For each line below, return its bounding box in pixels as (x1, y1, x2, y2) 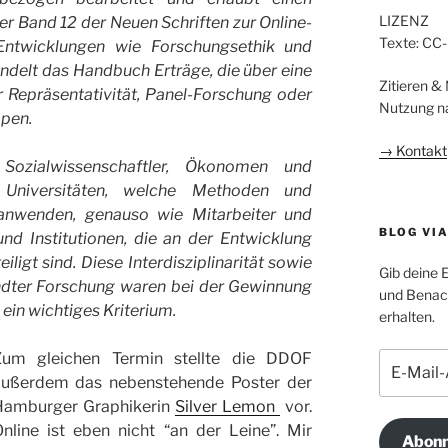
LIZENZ (378, 11, 429, 29)
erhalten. (378, 307, 435, 325)
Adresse (377, 393, 434, 411)
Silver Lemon (174, 397, 281, 417)
